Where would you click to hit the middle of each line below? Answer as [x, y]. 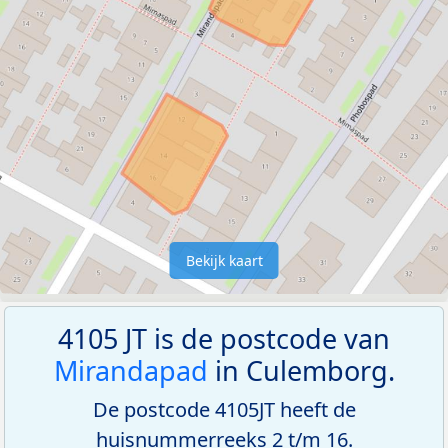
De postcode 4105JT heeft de [224, 409]
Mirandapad [130, 370]
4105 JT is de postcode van [224, 338]
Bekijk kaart [224, 260]
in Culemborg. [301, 370]
